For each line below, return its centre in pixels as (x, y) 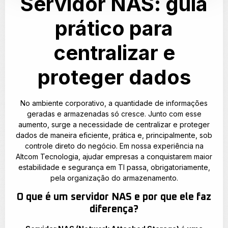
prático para (114, 28)
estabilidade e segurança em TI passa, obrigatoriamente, (114, 167)
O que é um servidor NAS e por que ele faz (114, 197)
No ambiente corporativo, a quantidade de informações (114, 103)
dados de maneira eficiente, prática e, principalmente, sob (114, 135)
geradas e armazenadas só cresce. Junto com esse (114, 114)
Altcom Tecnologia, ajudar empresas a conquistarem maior (114, 157)
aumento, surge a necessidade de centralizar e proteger (114, 125)
